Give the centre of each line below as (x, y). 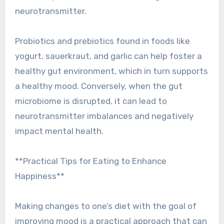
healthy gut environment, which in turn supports (111, 71)
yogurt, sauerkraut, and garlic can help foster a (108, 56)
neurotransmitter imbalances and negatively (104, 116)
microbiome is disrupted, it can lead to (91, 101)
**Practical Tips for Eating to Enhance (90, 161)
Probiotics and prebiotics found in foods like (102, 41)
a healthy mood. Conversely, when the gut (98, 86)
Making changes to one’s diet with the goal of (105, 206)
